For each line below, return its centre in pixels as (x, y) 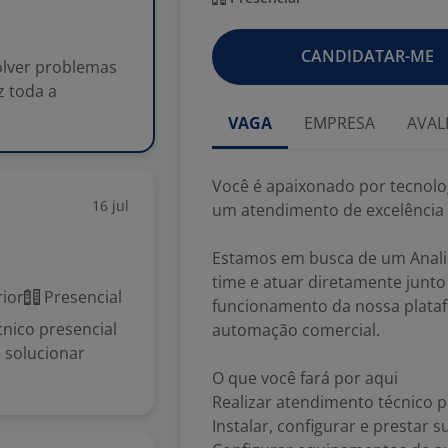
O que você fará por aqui (305, 378)
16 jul (110, 205)
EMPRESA (339, 123)
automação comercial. (296, 330)
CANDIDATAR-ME (367, 56)
